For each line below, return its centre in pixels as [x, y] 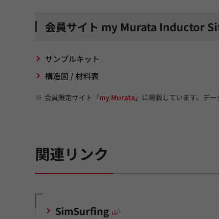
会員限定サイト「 [72, 97]
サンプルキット [72, 58]
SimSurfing [82, 211]
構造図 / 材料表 [72, 76]
